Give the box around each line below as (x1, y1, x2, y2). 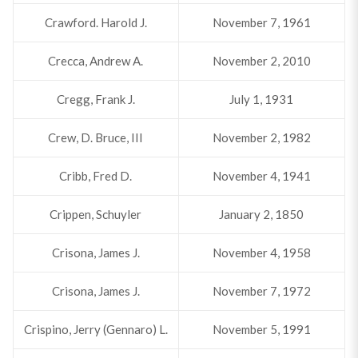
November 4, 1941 (212, 169, 311, 183)
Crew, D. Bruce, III (48, 130, 144, 145)
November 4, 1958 (212, 245, 311, 260)
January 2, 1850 (219, 207, 304, 221)
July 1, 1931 (229, 92, 294, 106)
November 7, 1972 (212, 284, 311, 298)
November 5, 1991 (212, 322, 311, 336)
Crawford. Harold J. (44, 15, 147, 30)
